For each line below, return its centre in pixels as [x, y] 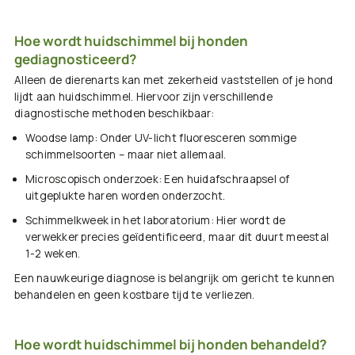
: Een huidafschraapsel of [224, 179]
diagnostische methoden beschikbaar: [115, 114]
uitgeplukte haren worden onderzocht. [125, 196]
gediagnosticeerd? [76, 59]
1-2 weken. [53, 254]
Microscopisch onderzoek [92, 179]
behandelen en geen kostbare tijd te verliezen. [135, 295]
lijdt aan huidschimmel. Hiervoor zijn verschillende [143, 97]
